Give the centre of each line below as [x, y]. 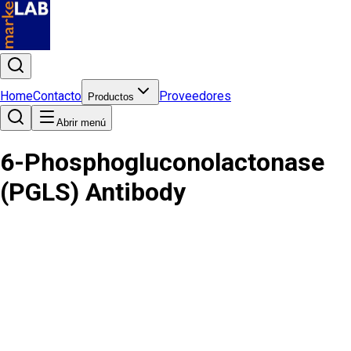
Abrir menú [81, 123]
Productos [111, 97]
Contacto [57, 96]
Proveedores [195, 96]
